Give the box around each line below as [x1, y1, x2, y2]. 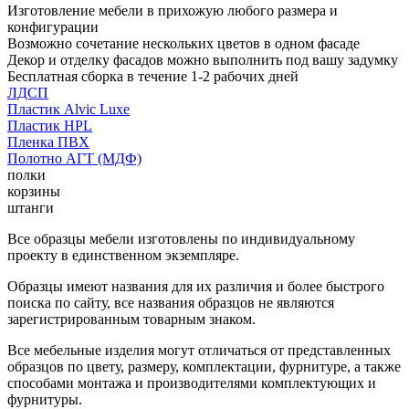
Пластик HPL [7, 117, 92, 133]
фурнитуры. [7, 391, 82, 407]
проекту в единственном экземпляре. [7, 246, 239, 263]
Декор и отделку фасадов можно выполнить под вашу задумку [7, 51, 398, 68]
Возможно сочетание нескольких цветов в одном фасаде [7, 35, 360, 51]
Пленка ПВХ [7, 133, 89, 150]
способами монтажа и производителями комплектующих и [7, 374, 376, 391]
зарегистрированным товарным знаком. [7, 310, 256, 327]
